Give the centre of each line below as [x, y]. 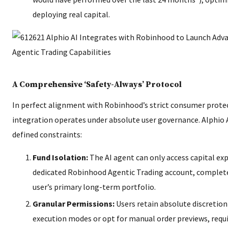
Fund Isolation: [60, 157]
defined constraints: [47, 134]
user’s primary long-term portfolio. [94, 187]
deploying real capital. [71, 14]
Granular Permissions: [74, 204]
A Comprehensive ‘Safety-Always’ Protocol [97, 84]
